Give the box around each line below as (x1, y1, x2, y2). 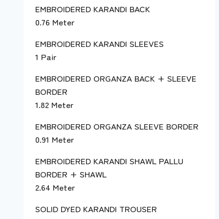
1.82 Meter (35, 98, 73, 111)
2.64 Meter (35, 181, 75, 194)
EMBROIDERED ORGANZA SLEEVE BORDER (35, 120, 198, 132)
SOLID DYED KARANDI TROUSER (35, 202, 157, 215)
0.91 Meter (35, 133, 74, 146)
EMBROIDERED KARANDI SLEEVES (35, 37, 164, 50)
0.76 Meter (35, 16, 74, 28)
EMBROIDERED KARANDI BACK (35, 2, 150, 15)
